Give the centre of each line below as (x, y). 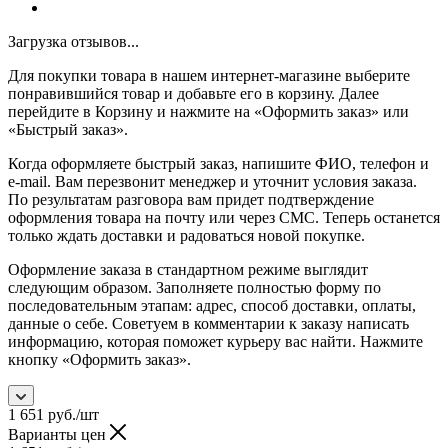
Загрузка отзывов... (73, 41)
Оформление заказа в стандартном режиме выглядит (188, 269)
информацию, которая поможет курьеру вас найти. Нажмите (215, 341)
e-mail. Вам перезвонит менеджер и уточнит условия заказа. (212, 181)
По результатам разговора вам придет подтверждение (191, 199)
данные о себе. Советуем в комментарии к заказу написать (208, 323)
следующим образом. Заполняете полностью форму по (194, 287)
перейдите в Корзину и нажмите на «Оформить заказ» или (208, 111)
